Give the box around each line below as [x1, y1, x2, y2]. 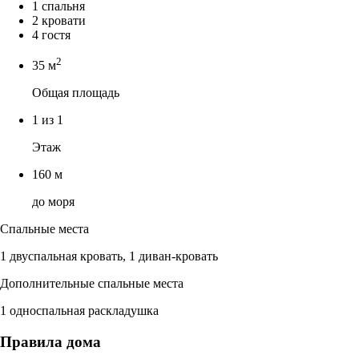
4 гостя [32, 27, 71, 42]
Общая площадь [32, 86, 119, 100]
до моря [32, 195, 75, 209]
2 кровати [32, 13, 86, 27]
